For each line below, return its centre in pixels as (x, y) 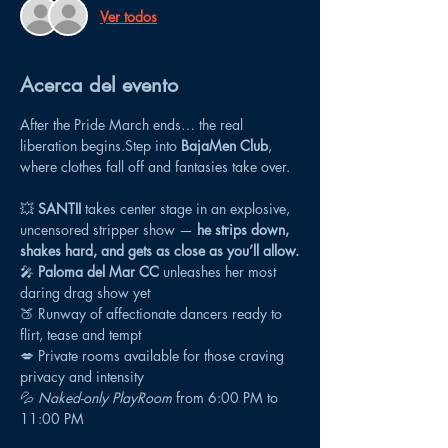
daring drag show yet (85, 292)
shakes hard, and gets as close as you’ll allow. (159, 250)
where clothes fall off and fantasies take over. (155, 166)
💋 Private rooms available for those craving (154, 355)
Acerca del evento (99, 85)
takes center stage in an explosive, (187, 208)
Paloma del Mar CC (98, 271)
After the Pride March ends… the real (133, 124)
